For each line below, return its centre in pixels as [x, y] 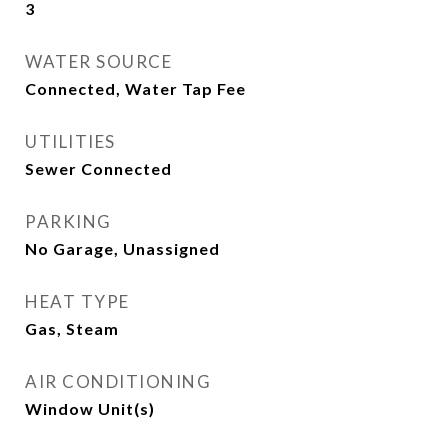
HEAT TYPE [77, 301]
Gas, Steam [72, 328]
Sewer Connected [98, 168]
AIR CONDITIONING [118, 381]
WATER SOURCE [98, 61]
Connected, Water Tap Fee [135, 88]
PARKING [68, 221]
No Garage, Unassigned [122, 248]
